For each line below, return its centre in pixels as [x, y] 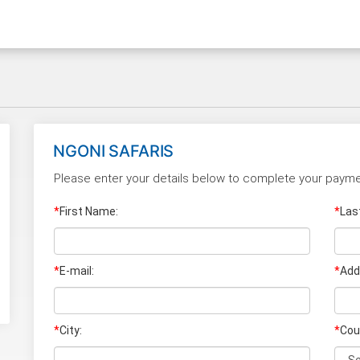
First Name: [89, 211]
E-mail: [77, 271]
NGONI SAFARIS [114, 151]
